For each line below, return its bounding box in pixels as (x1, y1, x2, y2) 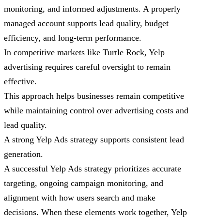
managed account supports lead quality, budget (4, 18, 169, 29)
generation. (4, 149, 43, 159)
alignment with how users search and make (4, 193, 155, 203)
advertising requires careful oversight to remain (4, 62, 170, 72)
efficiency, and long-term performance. (4, 33, 141, 43)
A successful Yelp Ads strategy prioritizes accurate (4, 164, 181, 174)
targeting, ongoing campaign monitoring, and (4, 178, 163, 188)
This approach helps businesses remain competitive (4, 91, 184, 101)
